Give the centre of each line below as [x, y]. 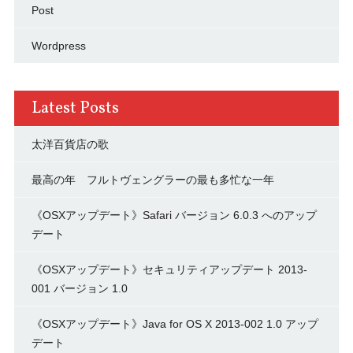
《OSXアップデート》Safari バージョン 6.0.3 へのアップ [174, 215]
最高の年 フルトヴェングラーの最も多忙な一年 [152, 180]
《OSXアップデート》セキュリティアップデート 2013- [169, 269]
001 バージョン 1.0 [79, 288]
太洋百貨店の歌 [70, 144]
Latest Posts [75, 108]
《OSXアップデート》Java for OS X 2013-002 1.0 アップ [175, 324]
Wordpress [58, 46]
